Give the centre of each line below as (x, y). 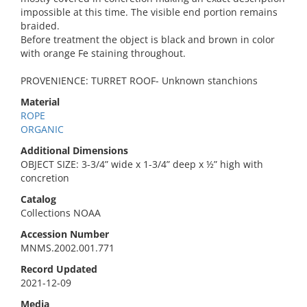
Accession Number (65, 234)
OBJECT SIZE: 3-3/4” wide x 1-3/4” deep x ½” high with (142, 164)
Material (40, 102)
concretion (45, 178)
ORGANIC (42, 129)
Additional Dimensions (74, 150)
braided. (40, 26)
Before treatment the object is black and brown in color (148, 39)
